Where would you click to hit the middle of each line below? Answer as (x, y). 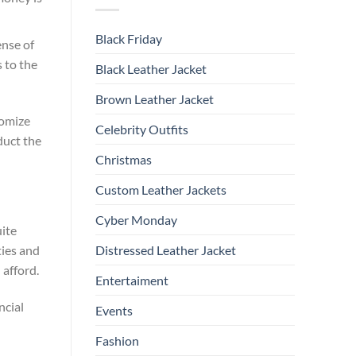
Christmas (123, 160)
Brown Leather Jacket (154, 99)
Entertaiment (132, 281)
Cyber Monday (136, 220)
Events (114, 311)
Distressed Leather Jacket (165, 250)
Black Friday (128, 39)
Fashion (117, 341)
